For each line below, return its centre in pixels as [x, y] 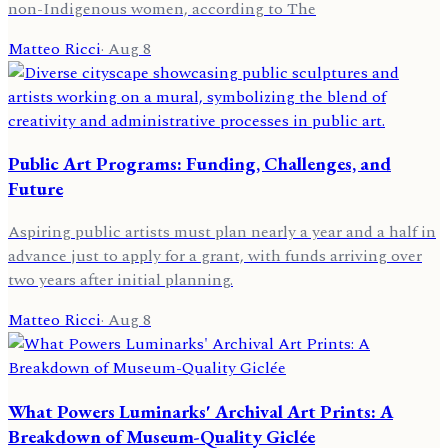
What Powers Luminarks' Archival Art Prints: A [200, 411]
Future [35, 189]
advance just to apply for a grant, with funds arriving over [215, 255]
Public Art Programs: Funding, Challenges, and [199, 164]
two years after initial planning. [120, 279]
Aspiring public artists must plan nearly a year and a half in [222, 231]
